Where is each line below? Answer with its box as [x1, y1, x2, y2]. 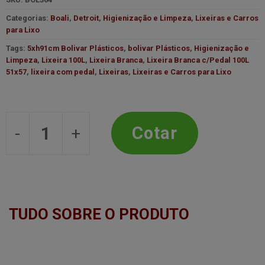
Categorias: [5, 14, 50, 23]
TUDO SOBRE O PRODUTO [9, 205, 189, 224]
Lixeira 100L [41, 56, 85, 65]
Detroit [73, 14, 99, 23]
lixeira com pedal [30, 67, 95, 77]
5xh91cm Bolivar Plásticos [27, 44, 124, 53]
